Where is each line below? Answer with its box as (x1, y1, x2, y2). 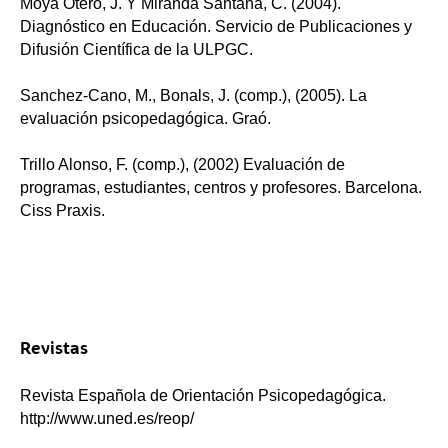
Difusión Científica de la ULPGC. (20, 40, 253, 58)
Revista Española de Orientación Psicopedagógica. (20, 386, 386, 404)
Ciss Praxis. (20, 201, 105, 219)
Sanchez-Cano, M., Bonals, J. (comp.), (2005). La (20, 86, 367, 104)
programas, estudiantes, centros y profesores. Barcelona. (20, 178, 422, 196)
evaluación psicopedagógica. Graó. (20, 109, 271, 127)
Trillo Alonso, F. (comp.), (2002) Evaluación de (20, 155, 345, 173)
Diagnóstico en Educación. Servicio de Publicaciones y (20, 17, 412, 35)
